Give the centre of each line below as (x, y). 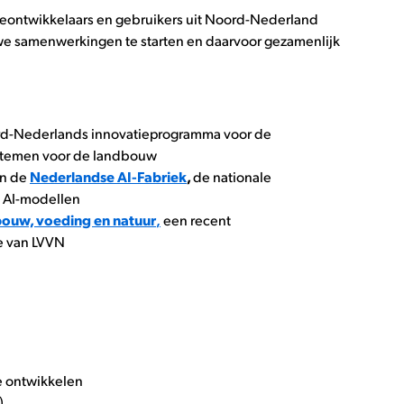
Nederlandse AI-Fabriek (108, 176)
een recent (196, 219)
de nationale (232, 176)
